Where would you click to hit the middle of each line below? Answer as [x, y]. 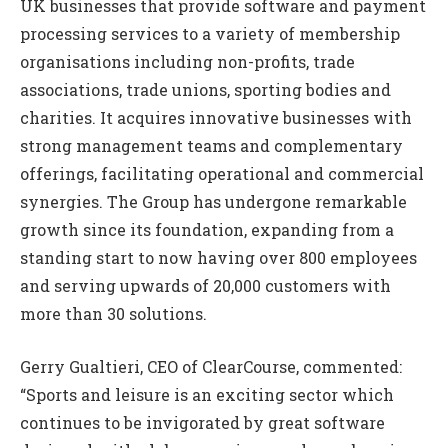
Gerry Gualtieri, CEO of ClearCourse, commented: [211, 367]
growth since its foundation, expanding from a [207, 230]
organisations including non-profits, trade [187, 62]
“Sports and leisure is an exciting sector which [207, 395]
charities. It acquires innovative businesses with [216, 118]
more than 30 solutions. [113, 314]
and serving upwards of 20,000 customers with [205, 286]
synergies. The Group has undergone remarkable [213, 202]
